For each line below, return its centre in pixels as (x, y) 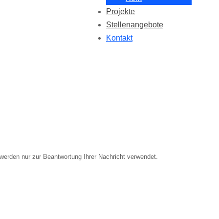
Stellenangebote (135, 25)
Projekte (120, 11)
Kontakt (119, 38)
